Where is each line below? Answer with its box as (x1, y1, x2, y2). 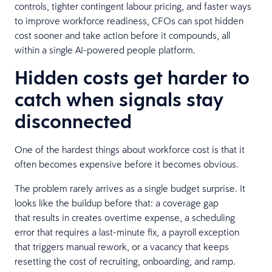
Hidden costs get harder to (15, 64, 250, 90)
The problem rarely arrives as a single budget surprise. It (15, 182, 245, 194)
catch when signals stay (15, 86, 223, 112)
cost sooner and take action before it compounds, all (15, 29, 230, 41)
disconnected (15, 107, 137, 134)
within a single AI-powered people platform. (15, 43, 198, 56)
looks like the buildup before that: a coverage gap (15, 196, 219, 209)
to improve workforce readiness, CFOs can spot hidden (15, 14, 243, 27)
